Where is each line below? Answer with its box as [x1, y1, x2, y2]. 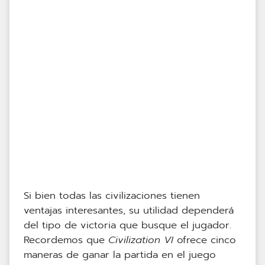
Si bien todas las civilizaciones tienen [24, 188, 200, 203]
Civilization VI [108, 232, 173, 248]
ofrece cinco [173, 232, 236, 248]
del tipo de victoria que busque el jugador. [24, 218, 231, 233]
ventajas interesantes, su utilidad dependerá [24, 203, 234, 218]
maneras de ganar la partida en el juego [24, 247, 216, 263]
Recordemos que [24, 232, 108, 248]
